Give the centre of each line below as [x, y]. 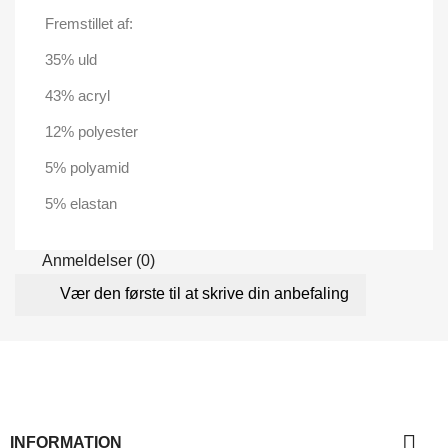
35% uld [71, 59]
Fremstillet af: [89, 23]
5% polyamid [87, 167]
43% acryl [77, 95]
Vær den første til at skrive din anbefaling [204, 293]
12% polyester [91, 131]
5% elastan [81, 203]
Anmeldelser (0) [97, 260]
